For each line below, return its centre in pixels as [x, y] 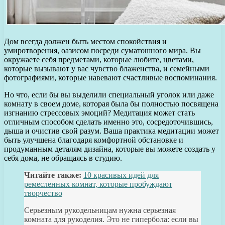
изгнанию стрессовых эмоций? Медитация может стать [99, 113]
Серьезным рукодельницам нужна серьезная [100, 210]
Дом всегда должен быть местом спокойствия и [85, 41]
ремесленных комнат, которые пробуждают [98, 184]
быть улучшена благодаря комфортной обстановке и [94, 140]
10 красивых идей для [121, 175]
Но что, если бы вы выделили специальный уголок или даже [109, 94]
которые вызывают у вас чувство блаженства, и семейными [107, 68]
